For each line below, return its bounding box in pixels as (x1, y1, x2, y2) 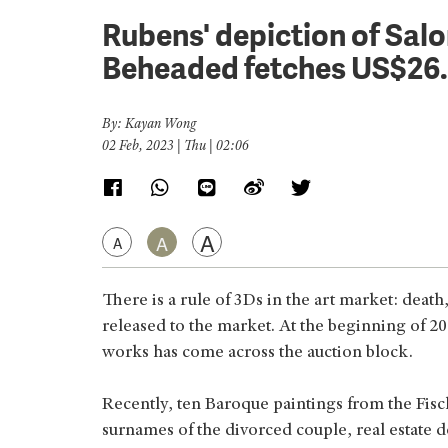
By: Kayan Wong (102, 118, 196, 132)
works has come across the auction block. (102, 344, 417, 362)
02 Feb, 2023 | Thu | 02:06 (102, 140, 249, 154)
